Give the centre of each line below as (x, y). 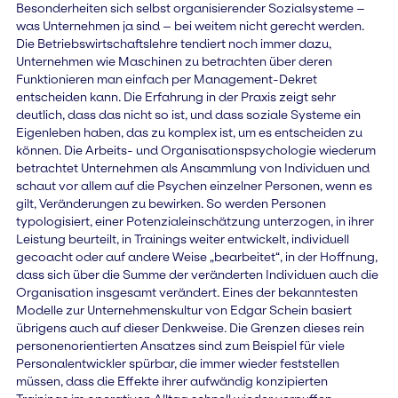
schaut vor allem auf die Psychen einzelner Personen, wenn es (194, 185)
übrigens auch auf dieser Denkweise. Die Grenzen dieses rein (190, 327)
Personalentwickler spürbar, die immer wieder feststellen (177, 363)
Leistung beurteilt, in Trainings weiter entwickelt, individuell (182, 239)
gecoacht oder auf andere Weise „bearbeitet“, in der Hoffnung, (196, 256)
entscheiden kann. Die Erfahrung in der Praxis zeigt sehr (175, 96)
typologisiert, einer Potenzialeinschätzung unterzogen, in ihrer (195, 221)
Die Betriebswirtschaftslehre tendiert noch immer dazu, (173, 43)
